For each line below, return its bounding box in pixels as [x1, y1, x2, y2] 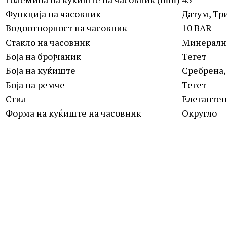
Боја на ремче [6, 78, 65, 91]
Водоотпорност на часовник [6, 21, 127, 34]
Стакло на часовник [6, 35, 90, 48]
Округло [182, 106, 217, 119]
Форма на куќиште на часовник [6, 106, 141, 119]
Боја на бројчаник [6, 50, 81, 62]
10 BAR [182, 21, 212, 34]
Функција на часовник [6, 7, 101, 20]
